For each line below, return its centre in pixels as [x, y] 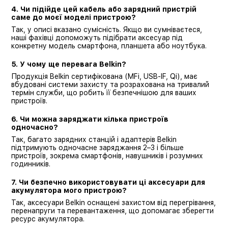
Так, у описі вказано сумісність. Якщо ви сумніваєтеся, [107, 29]
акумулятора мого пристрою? [69, 190]
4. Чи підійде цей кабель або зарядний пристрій [104, 9]
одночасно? [35, 127]
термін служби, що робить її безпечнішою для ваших [104, 92]
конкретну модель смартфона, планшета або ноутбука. [109, 46]
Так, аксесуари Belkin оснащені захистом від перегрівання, [113, 202]
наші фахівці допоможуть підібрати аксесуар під [97, 37]
